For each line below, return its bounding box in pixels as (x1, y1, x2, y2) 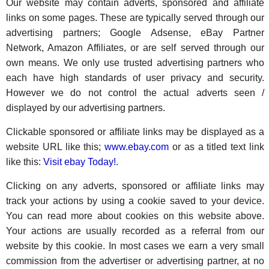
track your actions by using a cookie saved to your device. (6, 196, 265, 206)
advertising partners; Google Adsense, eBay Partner (6, 28, 265, 38)
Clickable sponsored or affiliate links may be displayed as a (6, 127, 265, 137)
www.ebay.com (104, 142, 169, 152)
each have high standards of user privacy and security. (6, 73, 265, 83)
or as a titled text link (169, 142, 265, 152)
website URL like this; (6, 142, 105, 152)
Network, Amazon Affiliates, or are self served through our (6, 43, 265, 53)
